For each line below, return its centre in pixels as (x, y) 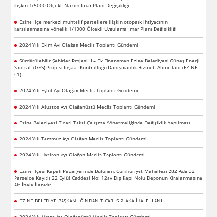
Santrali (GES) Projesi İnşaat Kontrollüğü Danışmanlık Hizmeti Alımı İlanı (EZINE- (107, 68)
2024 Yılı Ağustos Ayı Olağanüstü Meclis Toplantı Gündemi (87, 106)
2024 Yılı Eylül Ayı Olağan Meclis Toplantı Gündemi (78, 90)
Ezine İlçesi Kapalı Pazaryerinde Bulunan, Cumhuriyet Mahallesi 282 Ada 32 (107, 171)
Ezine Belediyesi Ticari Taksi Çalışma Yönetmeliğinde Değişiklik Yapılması (105, 122)
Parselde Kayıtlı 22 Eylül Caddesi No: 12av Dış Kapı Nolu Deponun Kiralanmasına (108, 178)
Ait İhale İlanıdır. (34, 184)
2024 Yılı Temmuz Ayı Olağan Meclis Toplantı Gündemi (83, 139)
